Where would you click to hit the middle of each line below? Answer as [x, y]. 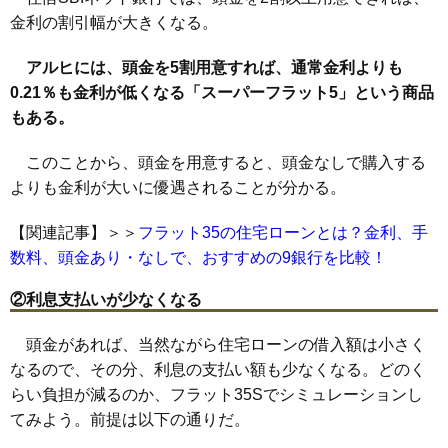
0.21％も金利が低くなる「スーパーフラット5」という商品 [222, 92]
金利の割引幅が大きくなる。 [114, 22]
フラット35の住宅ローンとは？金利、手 [283, 232]
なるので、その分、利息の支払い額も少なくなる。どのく [218, 369]
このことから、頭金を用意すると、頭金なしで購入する [218, 162]
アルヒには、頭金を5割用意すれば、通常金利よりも [214, 67]
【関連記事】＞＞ [74, 232]
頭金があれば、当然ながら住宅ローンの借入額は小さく [218, 344]
